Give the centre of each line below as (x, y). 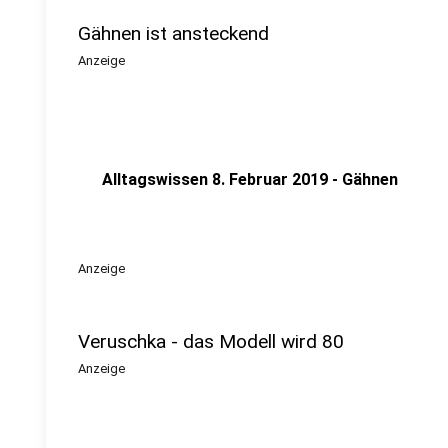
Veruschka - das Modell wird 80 (211, 341)
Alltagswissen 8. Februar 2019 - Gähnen (250, 179)
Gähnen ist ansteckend (173, 33)
